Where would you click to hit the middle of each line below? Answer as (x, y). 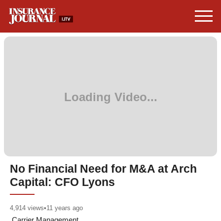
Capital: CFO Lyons (62, 182)
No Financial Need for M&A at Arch (103, 169)
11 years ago (65, 208)
